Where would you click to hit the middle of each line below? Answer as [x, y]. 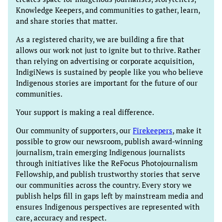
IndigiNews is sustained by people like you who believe [110, 72]
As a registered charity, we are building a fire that [100, 39]
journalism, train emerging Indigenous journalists [101, 152]
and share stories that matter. [67, 21]
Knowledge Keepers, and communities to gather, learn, [108, 10]
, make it [187, 130]
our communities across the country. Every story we [104, 185]
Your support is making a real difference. [85, 112]
